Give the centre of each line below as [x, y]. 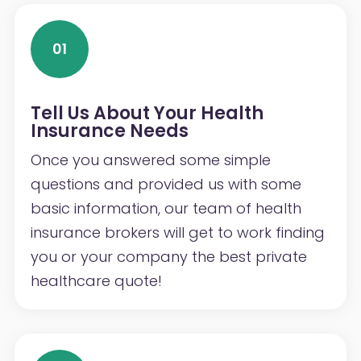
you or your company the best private [168, 256]
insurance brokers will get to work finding [177, 232]
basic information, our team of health [166, 208]
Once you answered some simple [150, 160]
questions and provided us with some [166, 184]
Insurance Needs [109, 131]
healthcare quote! [96, 280]
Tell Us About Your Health [147, 113]
